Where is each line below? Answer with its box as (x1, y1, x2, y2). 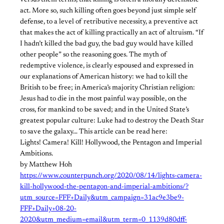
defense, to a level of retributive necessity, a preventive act (20, 18, 198, 26)
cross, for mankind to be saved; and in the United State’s (20, 106, 189, 114)
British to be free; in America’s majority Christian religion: (20, 84, 195, 92)
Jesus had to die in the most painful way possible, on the (20, 95, 187, 103)
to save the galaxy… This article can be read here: (20, 128, 167, 136)
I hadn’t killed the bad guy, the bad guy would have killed (20, 40, 193, 48)
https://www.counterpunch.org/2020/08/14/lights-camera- (20, 172, 202, 180)
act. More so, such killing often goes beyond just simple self (20, 7, 196, 15)
